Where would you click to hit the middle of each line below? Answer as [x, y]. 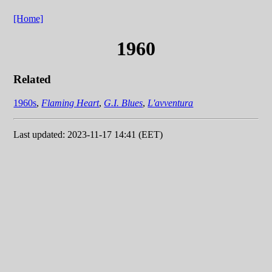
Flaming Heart [70, 103]
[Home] [29, 19]
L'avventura [171, 103]
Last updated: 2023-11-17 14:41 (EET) [88, 134]
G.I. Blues [124, 103]
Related [32, 80]
